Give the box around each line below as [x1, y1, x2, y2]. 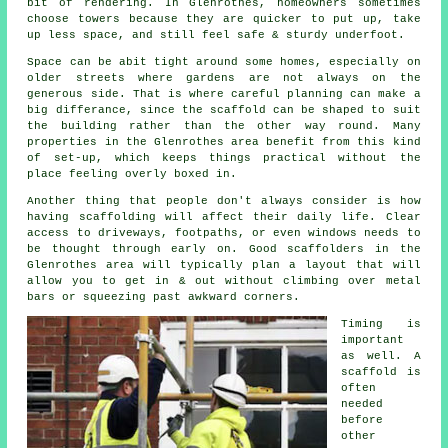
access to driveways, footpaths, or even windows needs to [27, 227, 421, 240]
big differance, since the [27, 104, 210, 117]
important [341, 334, 405, 347]
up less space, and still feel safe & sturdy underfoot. [27, 29, 406, 42]
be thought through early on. [27, 243, 249, 256]
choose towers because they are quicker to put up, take [27, 13, 421, 26]
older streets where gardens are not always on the [27, 72, 421, 85]
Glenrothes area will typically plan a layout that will [27, 259, 421, 272]
